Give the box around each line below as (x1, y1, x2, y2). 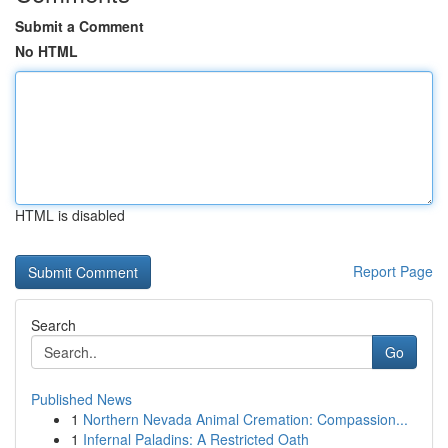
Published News (31, 389, 132, 409)
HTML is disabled (15, 205, 125, 225)
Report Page (353, 261, 433, 281)
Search (31, 315, 76, 335)
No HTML (15, 41, 78, 61)
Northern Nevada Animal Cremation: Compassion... (83, 409, 408, 429)
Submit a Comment (15, 16, 144, 36)
